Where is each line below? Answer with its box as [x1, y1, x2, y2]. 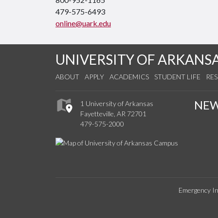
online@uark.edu [55, 18, 111, 28]
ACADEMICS [109, 72, 149, 81]
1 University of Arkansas [80, 99, 153, 108]
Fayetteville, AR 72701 [80, 109, 146, 118]
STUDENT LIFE [154, 72, 200, 81]
